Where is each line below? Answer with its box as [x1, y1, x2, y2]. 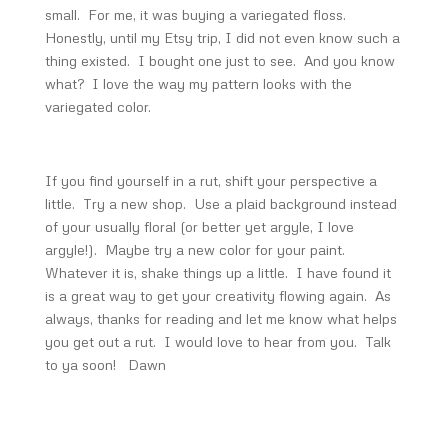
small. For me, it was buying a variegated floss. [44, 6, 350, 23]
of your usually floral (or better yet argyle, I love [44, 218, 354, 235]
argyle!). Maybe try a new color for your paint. [44, 241, 349, 258]
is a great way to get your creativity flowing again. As [44, 287, 391, 304]
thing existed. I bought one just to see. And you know [44, 52, 395, 69]
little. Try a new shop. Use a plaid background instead [44, 195, 397, 212]
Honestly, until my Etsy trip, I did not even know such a [44, 29, 400, 46]
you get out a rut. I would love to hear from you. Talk [44, 333, 391, 350]
